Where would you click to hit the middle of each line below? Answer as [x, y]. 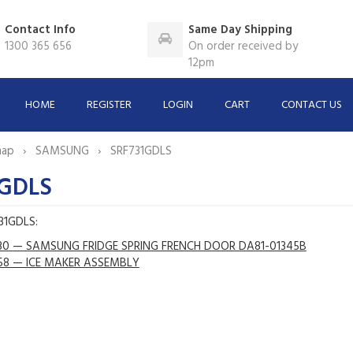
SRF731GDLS [141, 151]
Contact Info [41, 30]
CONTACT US [312, 105]
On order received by [243, 46]
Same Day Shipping [241, 30]
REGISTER [110, 105]
